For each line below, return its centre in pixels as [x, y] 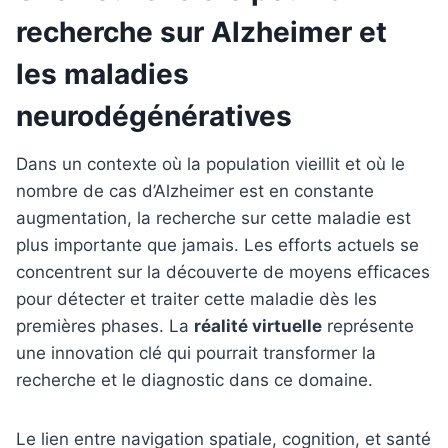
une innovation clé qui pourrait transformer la [196, 352]
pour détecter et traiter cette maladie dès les [196, 298]
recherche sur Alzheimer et [201, 31]
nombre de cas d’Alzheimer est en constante [195, 190]
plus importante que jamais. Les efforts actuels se [217, 244]
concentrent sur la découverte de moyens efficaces [223, 271]
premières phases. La [105, 325]
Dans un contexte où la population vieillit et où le [210, 163]
